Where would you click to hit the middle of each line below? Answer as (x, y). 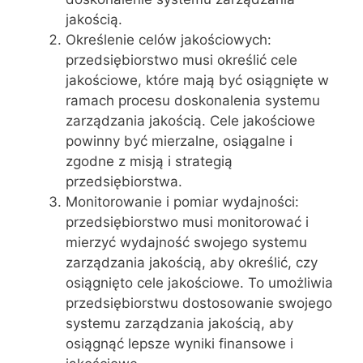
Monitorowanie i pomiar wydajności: (182, 201)
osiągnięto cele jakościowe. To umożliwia (199, 282)
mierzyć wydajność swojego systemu (186, 242)
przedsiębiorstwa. (124, 181)
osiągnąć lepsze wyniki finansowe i (179, 343)
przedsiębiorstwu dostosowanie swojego (199, 303)
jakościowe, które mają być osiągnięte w (197, 80)
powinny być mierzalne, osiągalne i (179, 141)
